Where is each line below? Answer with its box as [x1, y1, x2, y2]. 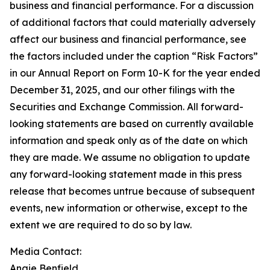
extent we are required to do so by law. [10, 219, 192, 231]
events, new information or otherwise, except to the [10, 202, 248, 214]
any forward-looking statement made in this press [10, 168, 242, 180]
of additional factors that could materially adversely [10, 16, 256, 28]
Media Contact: [10, 245, 81, 257]
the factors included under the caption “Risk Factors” [10, 50, 258, 62]
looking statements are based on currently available [10, 118, 254, 130]
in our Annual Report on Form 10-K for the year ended [10, 67, 260, 79]
